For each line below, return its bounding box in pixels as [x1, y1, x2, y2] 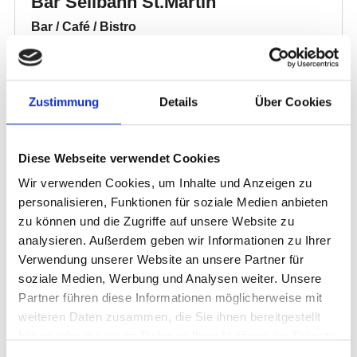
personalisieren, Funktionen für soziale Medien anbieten [18, 195, 328, 210]
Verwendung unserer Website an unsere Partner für [18, 253, 304, 267]
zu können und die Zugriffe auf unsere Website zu [18, 214, 294, 229]
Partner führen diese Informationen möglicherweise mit [18, 291, 323, 305]
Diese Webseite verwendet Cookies [18, 151, 220, 165]
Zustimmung [28, 94, 100, 108]
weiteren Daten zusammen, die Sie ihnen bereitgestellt [18, 310, 321, 324]
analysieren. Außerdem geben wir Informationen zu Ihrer [18, 233, 331, 248]
